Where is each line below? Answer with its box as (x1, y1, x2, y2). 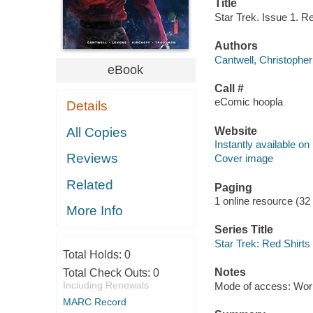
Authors (214, 40, 258, 52)
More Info (66, 203, 124, 219)
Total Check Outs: (62, 266, 153, 279)
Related (66, 177, 114, 192)
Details (66, 99, 108, 114)
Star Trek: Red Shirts (214, 237, 310, 249)
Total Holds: (62, 248, 124, 261)
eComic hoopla (214, 96, 283, 108)
